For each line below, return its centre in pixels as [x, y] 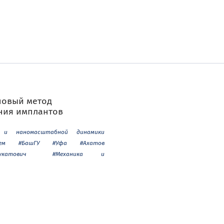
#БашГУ [29, 143]
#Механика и [78, 154]
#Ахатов [92, 143]
